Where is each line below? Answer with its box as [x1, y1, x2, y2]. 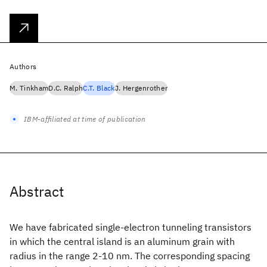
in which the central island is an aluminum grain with [10, 235, 235, 247]
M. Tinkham [10, 83, 49, 92]
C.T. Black [83, 83, 115, 92]
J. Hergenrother [114, 83, 168, 92]
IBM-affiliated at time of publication [24, 114, 146, 123]
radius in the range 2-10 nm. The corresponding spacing [10, 250, 250, 262]
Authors [10, 62, 37, 71]
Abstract [10, 182, 64, 201]
